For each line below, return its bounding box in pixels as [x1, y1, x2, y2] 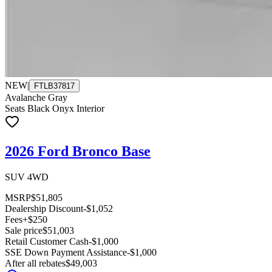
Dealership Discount [5, 203, 83, 214]
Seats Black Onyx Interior [5, 103, 104, 114]
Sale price [5, 225, 42, 236]
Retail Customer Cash [5, 236, 89, 246]
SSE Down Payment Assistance [5, 247, 127, 257]
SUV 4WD [5, 172, 49, 182]
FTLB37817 [34, 81, 75, 91]
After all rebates [5, 258, 66, 268]
